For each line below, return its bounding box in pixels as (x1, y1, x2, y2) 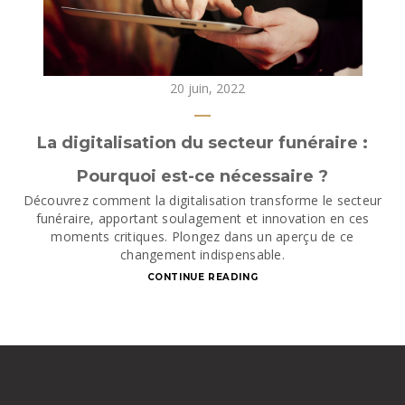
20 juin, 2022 (169, 80, 245, 97)
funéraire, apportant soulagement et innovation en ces (35, 210, 370, 227)
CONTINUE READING (146, 271, 259, 283)
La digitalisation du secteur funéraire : (37, 133, 368, 153)
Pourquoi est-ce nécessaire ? (77, 166, 328, 186)
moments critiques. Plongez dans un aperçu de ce (51, 228, 354, 245)
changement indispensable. (120, 246, 285, 263)
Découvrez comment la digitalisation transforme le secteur (23, 192, 382, 209)
